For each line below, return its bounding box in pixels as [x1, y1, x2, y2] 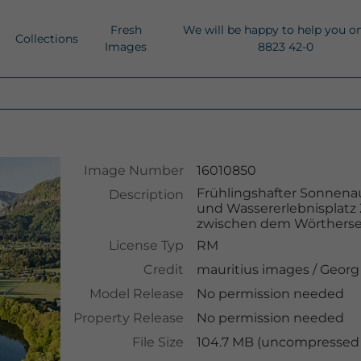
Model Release [89, 286, 184, 301]
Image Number [83, 163, 184, 178]
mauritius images [196, 262, 309, 277]
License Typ [108, 238, 184, 253]
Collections [15, 31, 78, 46]
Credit [143, 262, 184, 277]
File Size [131, 334, 184, 350]
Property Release [73, 310, 184, 326]
